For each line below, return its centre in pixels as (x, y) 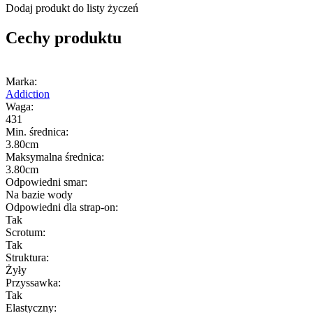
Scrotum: (26, 233)
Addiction (28, 94)
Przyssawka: (33, 283)
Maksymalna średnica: (55, 157)
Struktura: (27, 258)
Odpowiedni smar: (46, 182)
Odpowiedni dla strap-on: (62, 208)
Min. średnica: (37, 132)
